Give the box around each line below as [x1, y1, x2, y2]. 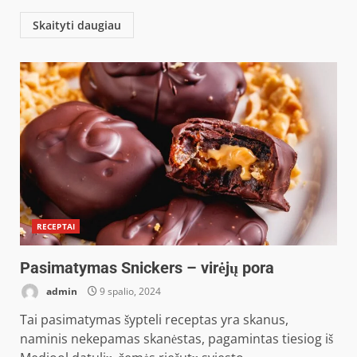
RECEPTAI [37, 221, 75, 232]
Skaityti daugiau [33, 18, 121, 33]
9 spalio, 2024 [97, 284, 161, 298]
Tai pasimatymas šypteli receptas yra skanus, [20, 311, 288, 328]
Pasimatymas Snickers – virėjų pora [20, 258, 274, 277]
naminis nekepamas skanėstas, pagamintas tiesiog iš [20, 330, 333, 347]
